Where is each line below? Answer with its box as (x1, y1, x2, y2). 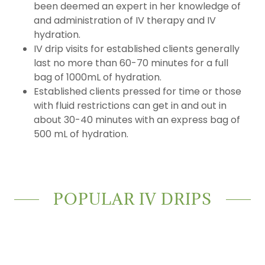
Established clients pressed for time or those (33, 85, 241, 98)
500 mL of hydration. (33, 127, 128, 141)
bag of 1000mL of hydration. (33, 70, 166, 84)
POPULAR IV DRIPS (53, 189, 212, 209)
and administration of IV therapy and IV (33, 14, 216, 27)
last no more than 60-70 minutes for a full (33, 56, 228, 70)
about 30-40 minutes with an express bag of (33, 113, 240, 127)
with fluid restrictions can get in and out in (33, 99, 227, 112)
